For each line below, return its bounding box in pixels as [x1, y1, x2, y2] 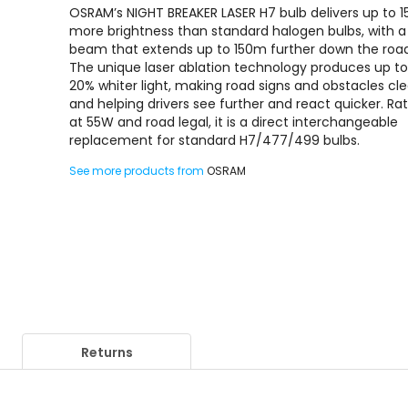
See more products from [69, 163, 208, 178]
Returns [80, 343, 133, 362]
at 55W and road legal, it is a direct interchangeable [69, 113, 399, 131]
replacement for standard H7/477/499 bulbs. [69, 131, 361, 149]
